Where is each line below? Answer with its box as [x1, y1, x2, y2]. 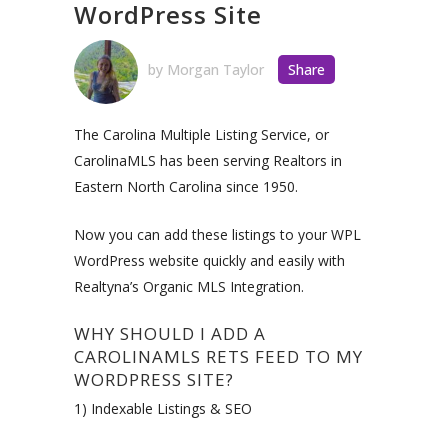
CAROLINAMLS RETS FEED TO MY [74, 344, 363, 368]
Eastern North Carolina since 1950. [74, 176, 298, 196]
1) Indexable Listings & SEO [74, 398, 252, 418]
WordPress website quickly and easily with [74, 250, 345, 270]
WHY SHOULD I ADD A [74, 321, 266, 345]
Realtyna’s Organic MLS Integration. [74, 276, 304, 296]
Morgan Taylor [167, 59, 264, 79]
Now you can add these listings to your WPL [74, 224, 361, 244]
